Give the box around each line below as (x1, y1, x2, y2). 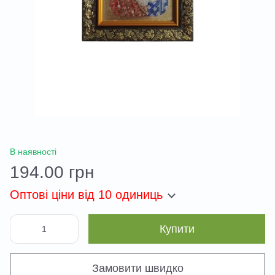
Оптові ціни (10, 188, 74, 201)
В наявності (10, 147, 56, 157)
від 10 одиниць (74, 188, 163, 201)
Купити (159, 223, 195, 235)
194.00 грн (10, 163, 94, 182)
